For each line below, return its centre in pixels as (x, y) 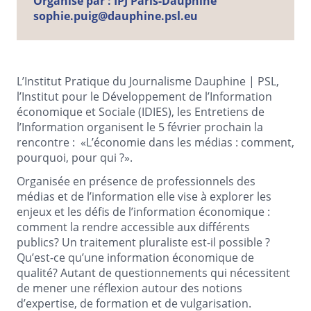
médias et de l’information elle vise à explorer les (144, 196)
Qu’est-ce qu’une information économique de (135, 257)
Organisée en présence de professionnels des (136, 181)
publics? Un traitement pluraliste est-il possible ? (143, 242)
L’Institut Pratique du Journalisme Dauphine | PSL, (148, 81)
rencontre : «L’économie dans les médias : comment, (155, 142)
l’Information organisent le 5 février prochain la (140, 127)
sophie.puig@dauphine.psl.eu (116, 16)
